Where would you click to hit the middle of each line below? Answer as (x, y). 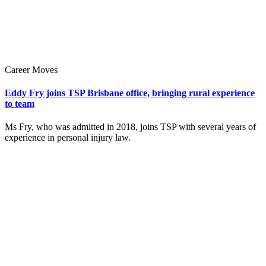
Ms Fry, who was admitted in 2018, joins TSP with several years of (130, 127)
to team (20, 103)
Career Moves (31, 69)
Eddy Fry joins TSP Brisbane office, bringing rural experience (130, 93)
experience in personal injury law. (68, 138)
